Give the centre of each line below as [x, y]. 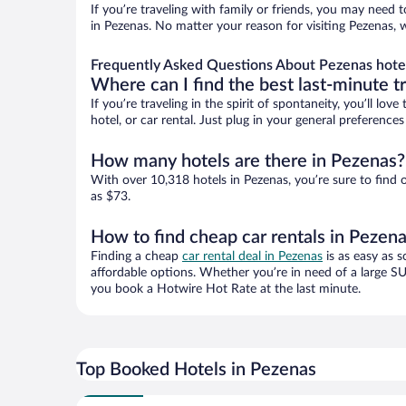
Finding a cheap [136, 257]
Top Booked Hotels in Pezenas [196, 370]
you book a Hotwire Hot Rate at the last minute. [226, 290]
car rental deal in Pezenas [252, 257]
